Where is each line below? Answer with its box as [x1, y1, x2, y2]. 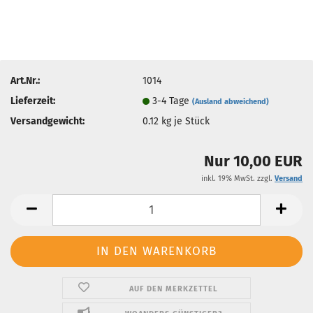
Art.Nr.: [10, 74, 40, 87]
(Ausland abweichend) [192, 96, 270, 106]
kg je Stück [159, 115, 210, 127]
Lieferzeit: [10, 94, 55, 107]
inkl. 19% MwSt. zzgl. [201, 174, 275, 183]
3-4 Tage [152, 94, 193, 107]
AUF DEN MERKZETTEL [129, 284, 219, 293]
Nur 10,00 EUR [204, 152, 303, 170]
